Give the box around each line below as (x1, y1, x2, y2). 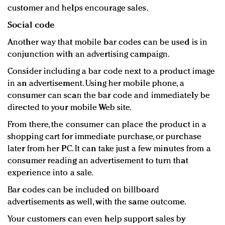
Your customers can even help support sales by (8, 215, 186, 224)
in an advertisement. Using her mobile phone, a (8, 79, 184, 88)
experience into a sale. (8, 169, 94, 178)
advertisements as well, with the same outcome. (8, 198, 186, 207)
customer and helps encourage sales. (8, 4, 149, 13)
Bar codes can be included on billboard (8, 186, 159, 195)
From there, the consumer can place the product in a (8, 121, 207, 130)
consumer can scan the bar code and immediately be (8, 91, 210, 100)
